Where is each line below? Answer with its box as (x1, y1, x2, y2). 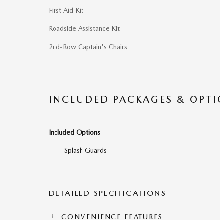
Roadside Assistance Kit (49, 25, 120, 33)
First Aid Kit (49, 6, 83, 15)
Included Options (49, 128, 100, 137)
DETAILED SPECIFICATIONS (49, 189, 166, 198)
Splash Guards (64, 146, 107, 155)
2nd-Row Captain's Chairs (49, 43, 127, 51)
